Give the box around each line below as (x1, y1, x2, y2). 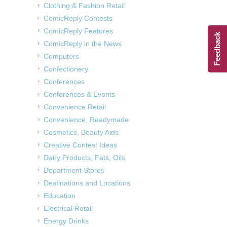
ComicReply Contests (44, 14, 112, 23)
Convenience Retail (44, 103, 106, 111)
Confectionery (44, 65, 88, 73)
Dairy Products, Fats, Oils (44, 154, 125, 162)
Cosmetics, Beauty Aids (44, 128, 119, 137)
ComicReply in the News (44, 40, 122, 48)
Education (44, 192, 75, 200)
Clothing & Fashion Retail (44, 2, 125, 10)
